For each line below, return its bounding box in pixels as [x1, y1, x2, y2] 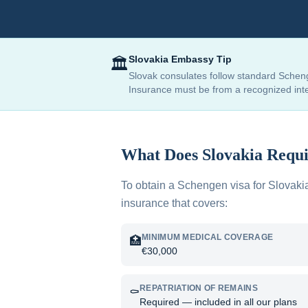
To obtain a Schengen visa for [121, 179, 268, 191]
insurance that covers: [121, 197, 228, 209]
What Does [121, 146, 202, 164]
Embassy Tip [168, 54, 232, 65]
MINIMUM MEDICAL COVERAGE [142, 232, 274, 242]
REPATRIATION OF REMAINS [140, 283, 258, 293]
